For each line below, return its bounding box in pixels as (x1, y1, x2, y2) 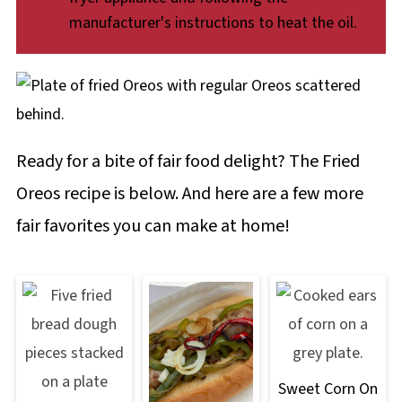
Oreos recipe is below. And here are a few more (15, 181, 363, 207)
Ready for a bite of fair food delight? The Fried (15, 149, 360, 175)
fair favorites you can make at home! (15, 214, 290, 240)
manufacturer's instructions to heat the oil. (69, 12, 358, 35)
